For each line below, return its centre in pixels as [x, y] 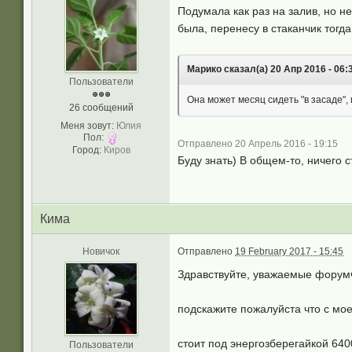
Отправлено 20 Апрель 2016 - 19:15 [258, 144]
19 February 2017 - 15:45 [289, 251]
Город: [86, 150]
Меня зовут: [87, 126]
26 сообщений [101, 108]
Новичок [101, 251]
